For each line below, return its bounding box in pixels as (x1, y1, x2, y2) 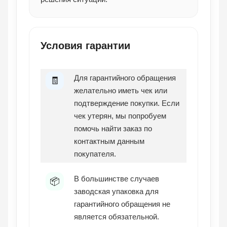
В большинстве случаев (74, 174, 159, 183)
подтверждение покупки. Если (74, 99, 179, 108)
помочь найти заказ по (74, 124, 152, 133)
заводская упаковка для (74, 187, 159, 196)
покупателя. (74, 149, 116, 159)
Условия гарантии (41, 40, 130, 52)
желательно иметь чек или (74, 86, 167, 95)
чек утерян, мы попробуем (74, 111, 166, 121)
